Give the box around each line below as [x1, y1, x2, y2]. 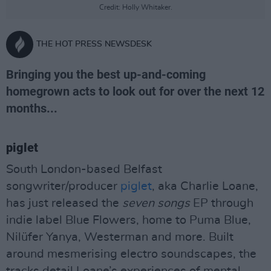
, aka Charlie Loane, [152, 180, 258, 192]
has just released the [6, 197, 122, 209]
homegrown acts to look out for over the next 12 [6, 84, 264, 99]
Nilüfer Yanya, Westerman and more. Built [6, 231, 233, 243]
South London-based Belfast [6, 163, 162, 175]
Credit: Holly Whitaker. [99, 4, 172, 11]
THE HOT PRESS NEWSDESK [36, 40, 152, 48]
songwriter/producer [6, 180, 120, 192]
